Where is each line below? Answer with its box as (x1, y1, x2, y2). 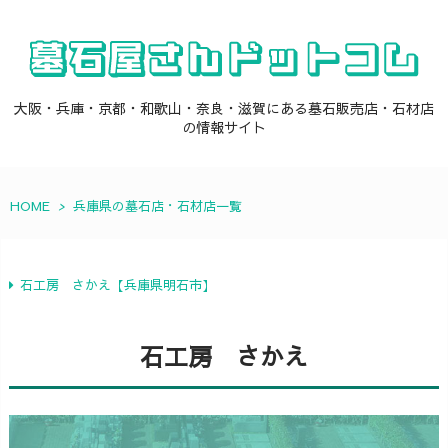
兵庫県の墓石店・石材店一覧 (73, 197, 242, 215)
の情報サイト (182, 117, 266, 137)
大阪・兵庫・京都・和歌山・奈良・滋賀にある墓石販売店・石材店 (14, 98, 434, 118)
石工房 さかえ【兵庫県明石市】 (20, 276, 215, 294)
